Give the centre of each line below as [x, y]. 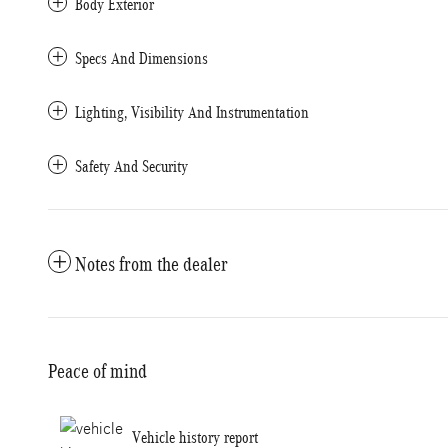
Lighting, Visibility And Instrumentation [192, 112]
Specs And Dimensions [141, 58]
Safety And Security [131, 166]
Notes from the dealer [151, 264]
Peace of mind [97, 371]
